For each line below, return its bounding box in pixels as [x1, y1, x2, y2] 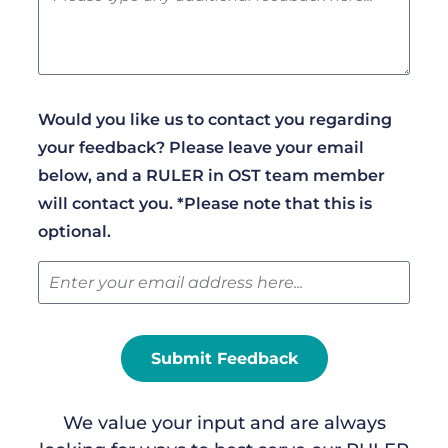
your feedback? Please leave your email [38, 138, 364, 158]
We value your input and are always [62, 412, 386, 435]
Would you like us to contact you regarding [38, 110, 392, 130]
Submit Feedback [150, 348, 298, 368]
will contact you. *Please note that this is [38, 194, 372, 214]
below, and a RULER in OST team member [38, 166, 385, 186]
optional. [38, 222, 111, 242]
